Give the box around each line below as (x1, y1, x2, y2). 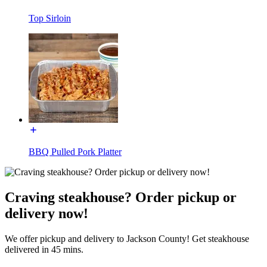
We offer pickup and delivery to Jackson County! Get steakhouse (5, 233, 249, 244)
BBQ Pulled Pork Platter (29, 146, 122, 157)
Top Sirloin (29, 13, 71, 23)
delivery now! (5, 205, 88, 221)
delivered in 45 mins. (5, 244, 83, 254)
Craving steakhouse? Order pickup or (5, 189, 237, 205)
